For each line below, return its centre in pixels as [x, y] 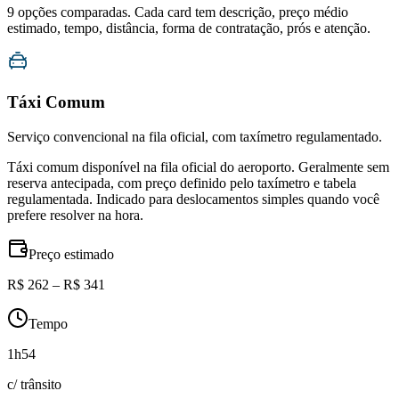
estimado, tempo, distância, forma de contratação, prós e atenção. [189, 28]
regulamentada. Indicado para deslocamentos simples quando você [193, 199]
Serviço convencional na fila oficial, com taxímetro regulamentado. [195, 136]
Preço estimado [71, 254]
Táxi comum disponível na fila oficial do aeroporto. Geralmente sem [198, 167]
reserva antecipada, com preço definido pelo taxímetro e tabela [182, 183]
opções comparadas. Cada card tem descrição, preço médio [181, 12]
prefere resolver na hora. [75, 215]
